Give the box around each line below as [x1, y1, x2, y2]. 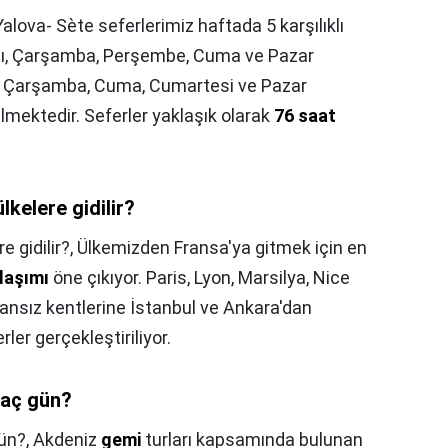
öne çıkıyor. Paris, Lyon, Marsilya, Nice [49, 267, 350, 289]
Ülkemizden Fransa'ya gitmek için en [77, 237, 367, 259]
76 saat [274, 105, 336, 127]
